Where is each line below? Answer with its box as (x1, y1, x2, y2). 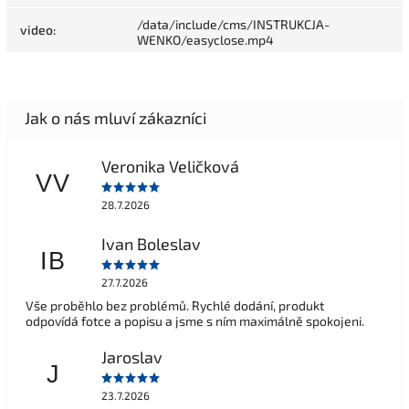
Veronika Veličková (100, 155, 239, 176)
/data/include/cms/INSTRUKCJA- (137, 16, 330, 33)
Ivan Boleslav (100, 233, 201, 254)
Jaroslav (100, 346, 163, 367)
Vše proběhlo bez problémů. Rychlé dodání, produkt (26, 298, 324, 314)
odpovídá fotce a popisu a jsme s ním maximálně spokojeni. (26, 313, 364, 330)
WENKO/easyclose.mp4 (137, 32, 274, 48)
